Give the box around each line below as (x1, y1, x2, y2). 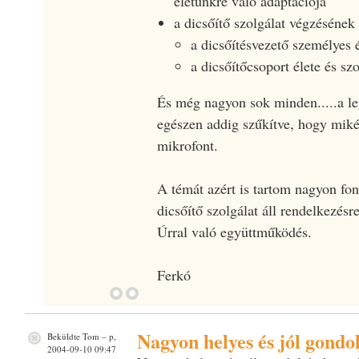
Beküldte (44, 329, 83, 342)
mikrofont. (156, 135, 218, 155)
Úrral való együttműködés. (156, 221, 312, 241)
